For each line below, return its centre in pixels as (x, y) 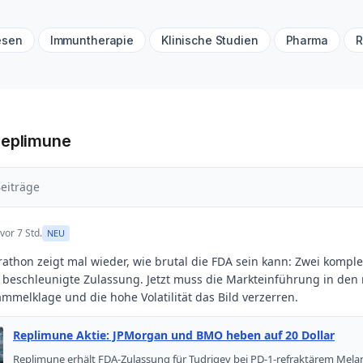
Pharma (307, 40)
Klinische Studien (209, 40)
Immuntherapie (92, 40)
